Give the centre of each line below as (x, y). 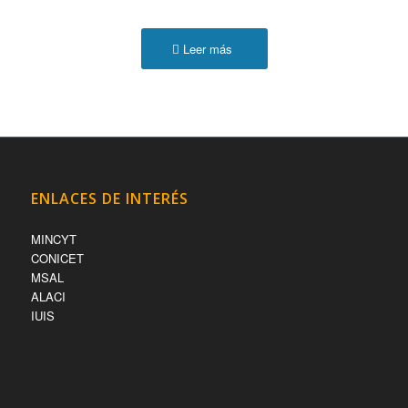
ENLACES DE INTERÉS (109, 198)
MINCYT (53, 239)
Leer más (208, 49)
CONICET (57, 258)
